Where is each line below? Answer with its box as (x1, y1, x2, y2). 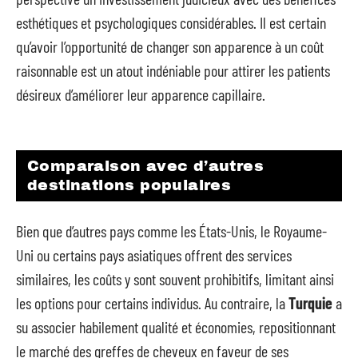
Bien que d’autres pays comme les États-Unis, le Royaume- (16, 221, 327, 241)
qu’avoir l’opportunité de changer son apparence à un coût (16, 37, 324, 56)
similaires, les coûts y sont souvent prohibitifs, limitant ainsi (16, 269, 334, 288)
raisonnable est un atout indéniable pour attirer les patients (16, 61, 330, 80)
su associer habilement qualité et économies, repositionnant (16, 317, 336, 336)
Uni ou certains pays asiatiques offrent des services (16, 245, 292, 265)
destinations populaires (27, 176, 232, 193)
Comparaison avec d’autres (27, 157, 264, 174)
